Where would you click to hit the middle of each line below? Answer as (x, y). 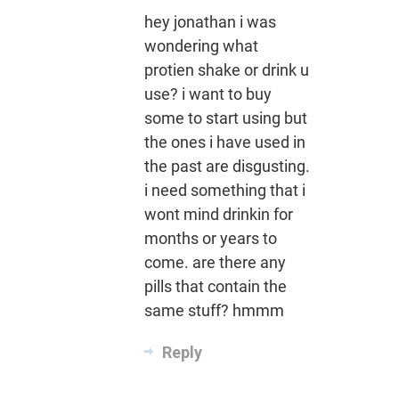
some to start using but (225, 118)
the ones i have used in (224, 142)
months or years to (210, 239)
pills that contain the (215, 287)
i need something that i (224, 191)
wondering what (201, 46)
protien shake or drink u (226, 70)
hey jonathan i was (210, 22)
